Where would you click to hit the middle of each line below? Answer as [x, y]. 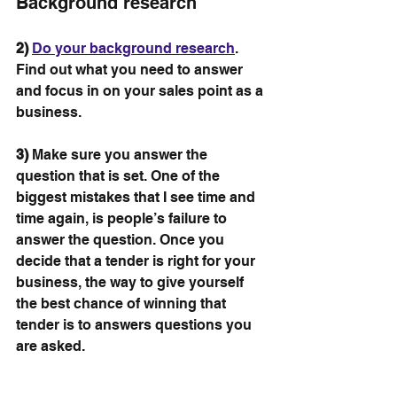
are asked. [51, 346]
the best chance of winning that [123, 303]
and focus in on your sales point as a [141, 90]
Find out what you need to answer [131, 69]
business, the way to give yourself [132, 282]
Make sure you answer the [120, 154]
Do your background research [133, 48]
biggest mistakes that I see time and [137, 197]
